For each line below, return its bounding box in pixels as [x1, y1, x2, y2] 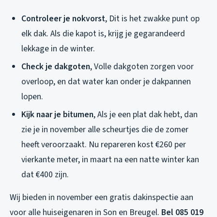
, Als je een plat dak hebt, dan [93, 108, 198, 121]
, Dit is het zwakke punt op [105, 13, 200, 25]
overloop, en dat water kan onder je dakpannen [21, 76, 191, 88]
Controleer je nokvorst [21, 13, 105, 25]
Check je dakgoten [21, 61, 90, 73]
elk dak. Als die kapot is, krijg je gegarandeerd [21, 28, 185, 40]
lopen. [21, 91, 43, 103]
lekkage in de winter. [21, 43, 95, 55]
